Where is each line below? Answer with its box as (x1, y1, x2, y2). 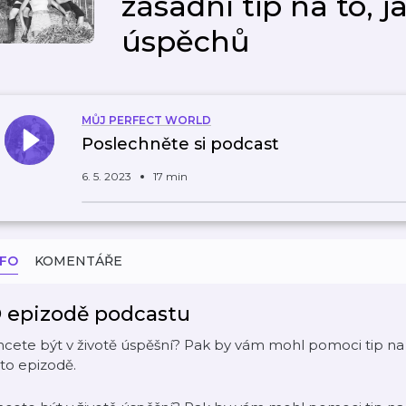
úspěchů (121, 24, 250, 59)
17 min (153, 169, 188, 183)
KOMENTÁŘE (34, 253, 122, 269)
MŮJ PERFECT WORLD (82, 113, 211, 127)
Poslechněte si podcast (82, 134, 279, 154)
